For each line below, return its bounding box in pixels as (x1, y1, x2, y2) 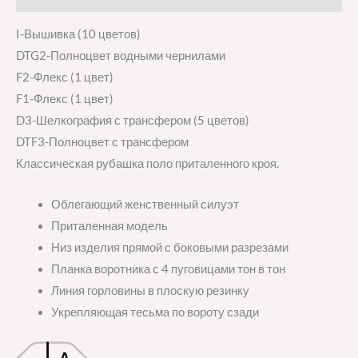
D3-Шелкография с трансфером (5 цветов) (16, 113, 249, 128)
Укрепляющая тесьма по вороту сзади (50, 304, 259, 319)
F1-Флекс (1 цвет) (16, 92, 113, 106)
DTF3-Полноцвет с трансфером (16, 135, 189, 149)
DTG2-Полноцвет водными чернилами (16, 49, 225, 63)
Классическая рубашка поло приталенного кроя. (16, 157, 279, 171)
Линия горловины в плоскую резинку (50, 283, 249, 297)
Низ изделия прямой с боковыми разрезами (50, 240, 288, 254)
